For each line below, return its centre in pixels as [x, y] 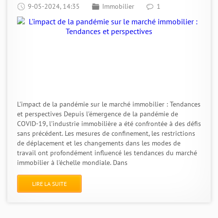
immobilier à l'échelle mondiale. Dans [72, 163]
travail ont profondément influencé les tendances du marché [107, 153]
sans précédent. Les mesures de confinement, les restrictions [106, 133]
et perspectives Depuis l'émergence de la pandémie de [98, 114]
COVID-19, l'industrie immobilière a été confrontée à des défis [109, 124]
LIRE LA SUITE [49, 184]
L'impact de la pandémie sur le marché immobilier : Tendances [109, 104]
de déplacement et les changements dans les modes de [99, 143]
